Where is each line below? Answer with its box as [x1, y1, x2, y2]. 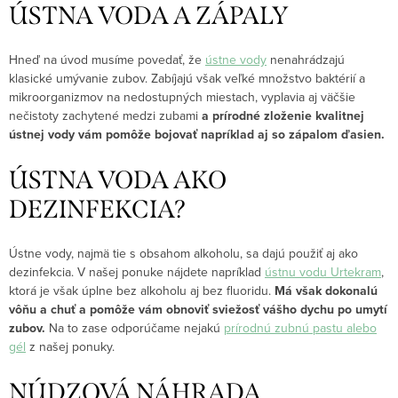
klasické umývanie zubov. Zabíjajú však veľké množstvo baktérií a [9, 69, 365, 88]
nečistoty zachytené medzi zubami [9, 107, 198, 125]
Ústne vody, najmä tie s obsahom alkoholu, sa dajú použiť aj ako [9, 244, 358, 263]
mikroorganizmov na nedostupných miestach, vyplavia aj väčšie [9, 88, 355, 107]
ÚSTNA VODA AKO [9, 165, 227, 195]
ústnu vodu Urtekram [265, 263, 381, 282]
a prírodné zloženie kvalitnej [202, 107, 364, 126]
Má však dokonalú [275, 282, 378, 301]
